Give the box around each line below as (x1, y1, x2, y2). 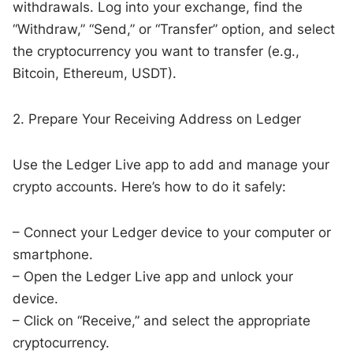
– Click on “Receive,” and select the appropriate (13, 312, 311, 329)
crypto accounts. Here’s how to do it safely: (13, 178, 287, 195)
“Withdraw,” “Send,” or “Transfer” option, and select (13, 20, 336, 37)
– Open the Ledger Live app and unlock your (13, 268, 294, 284)
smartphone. (13, 246, 94, 262)
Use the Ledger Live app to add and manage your (13, 156, 330, 173)
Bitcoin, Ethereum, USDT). (13, 65, 177, 81)
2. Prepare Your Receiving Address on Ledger (13, 110, 302, 127)
